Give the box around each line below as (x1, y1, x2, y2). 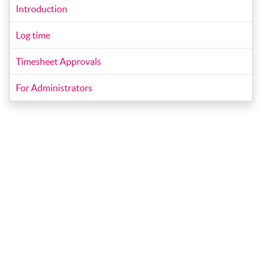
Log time (16, 30, 50, 40)
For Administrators (16, 82, 92, 93)
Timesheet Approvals (16, 56, 101, 67)
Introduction (16, 4, 67, 14)
